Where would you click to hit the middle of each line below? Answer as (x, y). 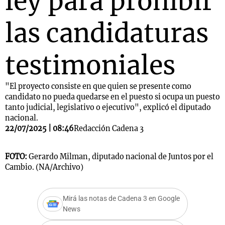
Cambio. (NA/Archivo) (44, 167)
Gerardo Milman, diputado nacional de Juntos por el (121, 157)
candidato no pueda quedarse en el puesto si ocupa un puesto (113, 97)
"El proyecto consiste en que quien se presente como (98, 86)
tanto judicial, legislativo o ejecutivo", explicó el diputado (108, 107)
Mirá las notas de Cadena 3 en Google (121, 199)
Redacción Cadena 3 (109, 129)
